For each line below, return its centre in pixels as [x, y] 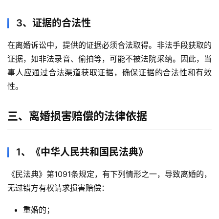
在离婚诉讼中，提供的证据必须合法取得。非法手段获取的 [109, 45]
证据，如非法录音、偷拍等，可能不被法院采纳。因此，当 [109, 59]
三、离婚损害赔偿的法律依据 [77, 116]
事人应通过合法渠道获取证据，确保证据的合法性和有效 [109, 73]
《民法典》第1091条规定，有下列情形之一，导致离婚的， [109, 174]
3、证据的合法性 [54, 23]
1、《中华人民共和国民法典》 [82, 152]
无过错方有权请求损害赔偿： [58, 188]
